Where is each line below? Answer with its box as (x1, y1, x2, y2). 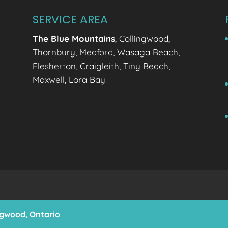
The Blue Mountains (33, 33, 116, 44)
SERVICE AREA (33, 11, 108, 27)
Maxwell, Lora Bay (33, 74, 106, 85)
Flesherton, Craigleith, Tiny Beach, (33, 60, 170, 71)
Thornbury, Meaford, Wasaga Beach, (33, 46, 180, 58)
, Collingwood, (115, 33, 170, 44)
